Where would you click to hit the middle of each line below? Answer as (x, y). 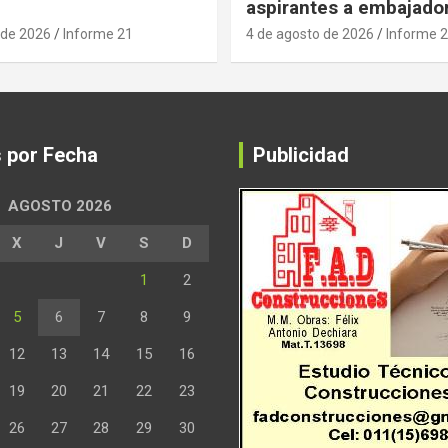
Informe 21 (97, 34)
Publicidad (301, 155)
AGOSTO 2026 (60, 206)
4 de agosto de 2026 (310, 34)
